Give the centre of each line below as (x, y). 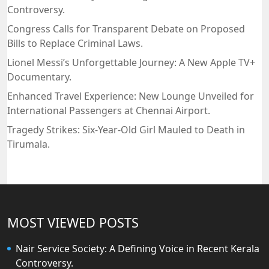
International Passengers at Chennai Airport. (109, 111)
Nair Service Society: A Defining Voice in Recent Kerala (138, 249)
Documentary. (39, 77)
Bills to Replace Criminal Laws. (75, 44)
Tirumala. (29, 144)
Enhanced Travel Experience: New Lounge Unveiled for (131, 96)
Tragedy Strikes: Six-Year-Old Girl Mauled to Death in (126, 130)
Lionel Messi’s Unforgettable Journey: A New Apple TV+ (131, 63)
